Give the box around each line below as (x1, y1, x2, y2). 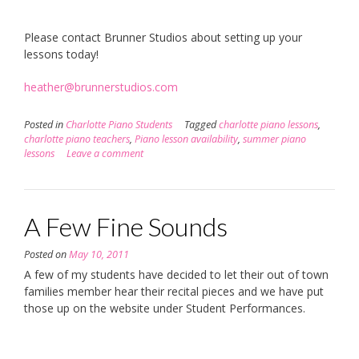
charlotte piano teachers (24, 131, 130, 146)
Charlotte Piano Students (66, 117, 172, 131)
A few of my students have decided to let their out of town (24, 266, 329, 282)
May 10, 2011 (69, 247, 129, 261)
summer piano (243, 131, 306, 146)
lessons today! (24, 46, 99, 62)
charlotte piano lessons (219, 117, 318, 131)
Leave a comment (67, 146, 143, 160)
